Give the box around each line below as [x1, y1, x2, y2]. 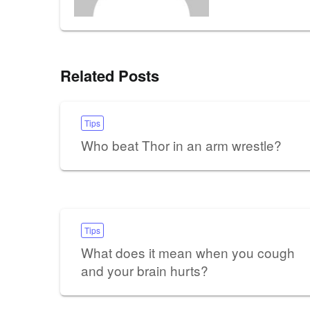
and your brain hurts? [81, 260, 208, 280]
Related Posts [60, 64, 159, 86]
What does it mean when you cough [81, 242, 295, 262]
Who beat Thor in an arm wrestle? [81, 135, 282, 154]
